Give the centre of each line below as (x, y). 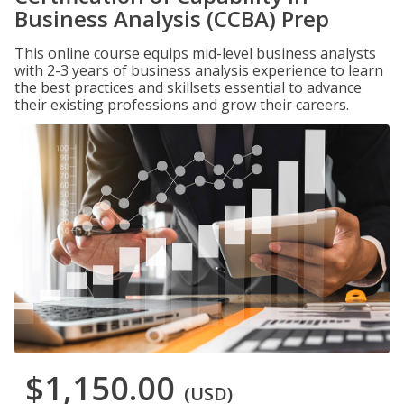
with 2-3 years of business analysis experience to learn (199, 70)
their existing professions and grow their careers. (182, 105)
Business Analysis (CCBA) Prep (172, 18)
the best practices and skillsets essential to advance (188, 87)
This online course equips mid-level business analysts (195, 53)
